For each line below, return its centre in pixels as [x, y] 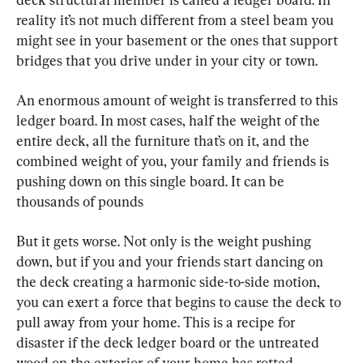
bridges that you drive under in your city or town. [167, 60]
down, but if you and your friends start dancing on [171, 261]
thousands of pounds [80, 201]
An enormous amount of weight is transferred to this [179, 100]
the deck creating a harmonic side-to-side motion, [170, 282]
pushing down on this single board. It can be [152, 181]
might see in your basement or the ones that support [179, 40]
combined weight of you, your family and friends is [174, 161]
